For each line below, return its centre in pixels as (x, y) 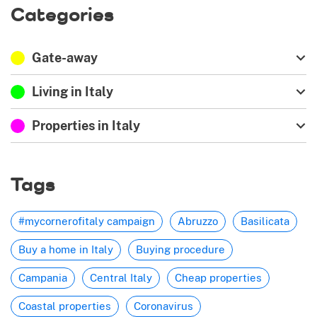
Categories (62, 14)
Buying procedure (180, 250)
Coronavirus (163, 306)
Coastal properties (65, 306)
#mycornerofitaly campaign (87, 221)
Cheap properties (218, 278)
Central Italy (121, 278)
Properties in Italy (86, 126)
